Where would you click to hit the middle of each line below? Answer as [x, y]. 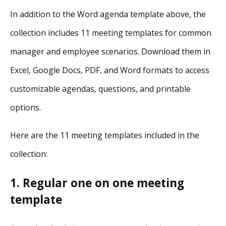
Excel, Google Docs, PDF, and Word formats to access [110, 70]
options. [25, 107]
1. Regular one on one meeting [97, 183]
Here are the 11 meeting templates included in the [105, 135]
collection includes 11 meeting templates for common [111, 33]
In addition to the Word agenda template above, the [108, 14]
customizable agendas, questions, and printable [100, 89]
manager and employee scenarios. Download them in [110, 51]
